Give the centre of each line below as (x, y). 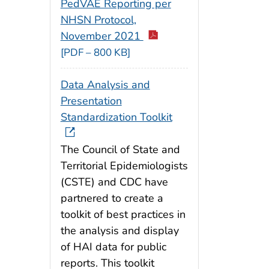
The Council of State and (120, 149)
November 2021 (102, 36)
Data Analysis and (105, 84)
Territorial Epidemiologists (124, 165)
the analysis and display (119, 230)
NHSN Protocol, (98, 20)
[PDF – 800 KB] (95, 53)
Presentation (91, 101)
